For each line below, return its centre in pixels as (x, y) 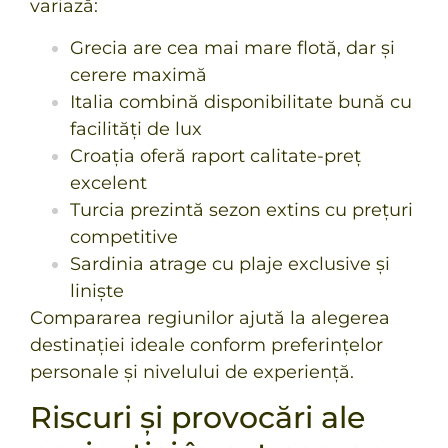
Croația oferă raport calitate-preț (215, 155)
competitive (124, 236)
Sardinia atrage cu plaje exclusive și (230, 263)
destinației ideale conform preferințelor (206, 344)
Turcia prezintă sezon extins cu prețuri (241, 209)
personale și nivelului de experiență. (192, 371)
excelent (108, 182)
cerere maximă (138, 74)
